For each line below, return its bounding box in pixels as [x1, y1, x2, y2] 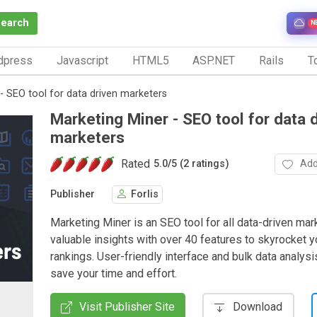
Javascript [56, 53, 108, 67]
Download [233, 299, 282, 313]
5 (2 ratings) [171, 158, 229, 171]
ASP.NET [192, 53, 236, 67]
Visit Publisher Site [79, 299, 175, 313]
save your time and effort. [50, 266, 177, 280]
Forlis [131, 188, 158, 201]
